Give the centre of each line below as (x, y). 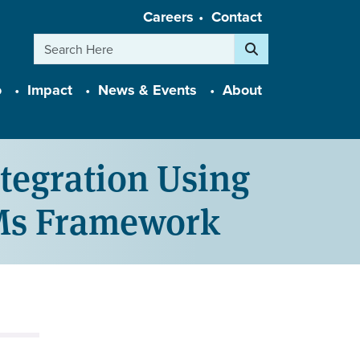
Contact (237, 17)
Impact (50, 90)
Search (256, 41)
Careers (168, 17)
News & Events (147, 90)
